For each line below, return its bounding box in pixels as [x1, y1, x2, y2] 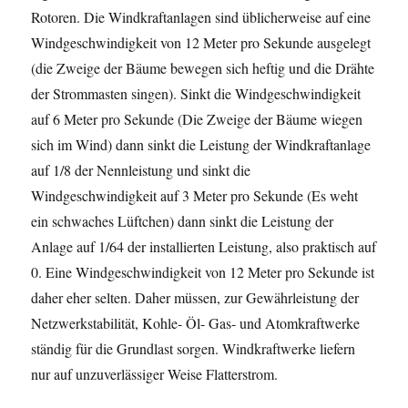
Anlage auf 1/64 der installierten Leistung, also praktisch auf [31, 236, 377, 256]
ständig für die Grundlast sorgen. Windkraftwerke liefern [31, 338, 356, 358]
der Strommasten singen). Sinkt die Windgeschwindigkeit [31, 83, 362, 103]
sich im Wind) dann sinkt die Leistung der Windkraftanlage [31, 134, 372, 154]
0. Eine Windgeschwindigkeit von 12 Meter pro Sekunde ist [31, 261, 375, 281]
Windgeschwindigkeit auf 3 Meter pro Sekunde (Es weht [31, 185, 359, 205]
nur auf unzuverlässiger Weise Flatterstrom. [31, 363, 279, 383]
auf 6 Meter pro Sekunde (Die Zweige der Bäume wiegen [31, 108, 363, 128]
